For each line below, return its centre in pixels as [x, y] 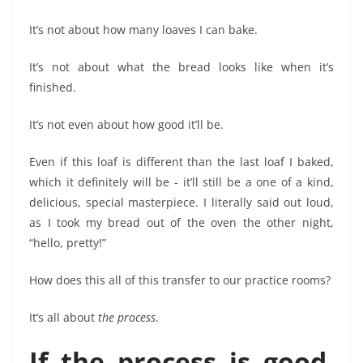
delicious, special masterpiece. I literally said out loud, [181, 203]
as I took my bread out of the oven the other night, [181, 223]
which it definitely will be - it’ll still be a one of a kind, [181, 182]
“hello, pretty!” [68, 243]
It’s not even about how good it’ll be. [126, 125]
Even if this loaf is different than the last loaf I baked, [181, 162]
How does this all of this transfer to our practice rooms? [180, 280]
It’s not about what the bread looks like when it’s [181, 67]
